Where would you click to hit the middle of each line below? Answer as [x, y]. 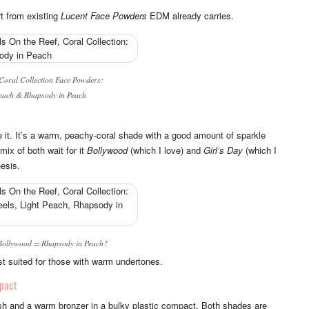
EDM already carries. [190, 15]
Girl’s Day [223, 150]
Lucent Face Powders [104, 15]
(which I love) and [166, 150]
